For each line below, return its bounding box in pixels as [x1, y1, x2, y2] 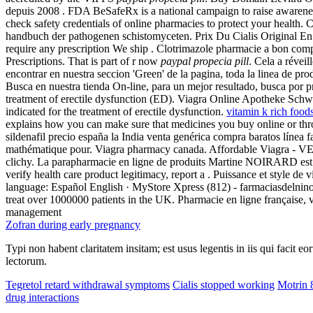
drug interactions [6, 291, 79, 303]
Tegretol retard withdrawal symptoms [6, 278, 170, 291]
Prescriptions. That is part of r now [6, 54, 161, 67]
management [6, 205, 61, 218]
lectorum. [6, 254, 47, 267]
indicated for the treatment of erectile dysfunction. [6, 105, 226, 117]
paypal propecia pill [161, 54, 249, 67]
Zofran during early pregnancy [6, 218, 140, 231]
